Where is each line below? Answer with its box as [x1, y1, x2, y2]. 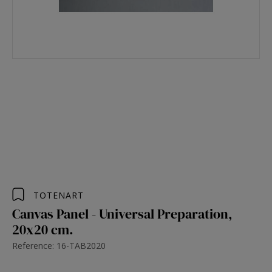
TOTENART [33, 189, 84, 201]
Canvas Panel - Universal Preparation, [12, 205, 233, 223]
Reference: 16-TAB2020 [12, 240, 106, 251]
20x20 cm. [12, 220, 73, 239]
